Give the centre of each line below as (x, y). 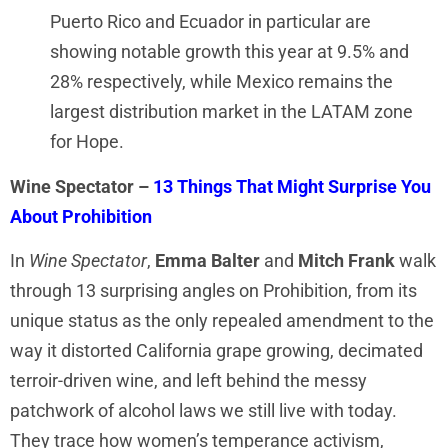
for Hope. (87, 142)
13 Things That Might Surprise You (290, 186)
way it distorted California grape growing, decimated (216, 350)
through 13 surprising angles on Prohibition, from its (213, 290)
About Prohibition (81, 216)
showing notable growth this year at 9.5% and (229, 52)
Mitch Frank (346, 260)
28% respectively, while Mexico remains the (221, 82)
